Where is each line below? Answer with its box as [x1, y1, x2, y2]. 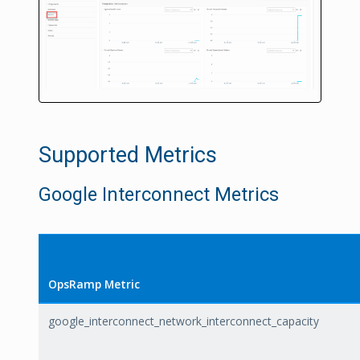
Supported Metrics [39, 142, 217, 169]
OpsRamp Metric [48, 276, 140, 292]
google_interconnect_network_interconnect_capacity [48, 313, 319, 329]
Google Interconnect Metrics [39, 183, 279, 207]
